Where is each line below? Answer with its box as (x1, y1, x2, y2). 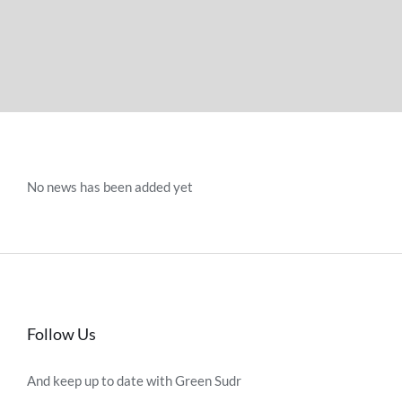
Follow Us (27, 323, 96, 344)
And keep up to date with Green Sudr (27, 371, 241, 389)
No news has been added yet (27, 178, 193, 195)
